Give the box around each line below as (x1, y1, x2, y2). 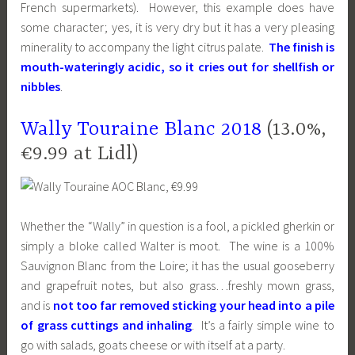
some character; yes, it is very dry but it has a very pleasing (21, 19, 334, 36)
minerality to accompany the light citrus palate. (21, 39, 269, 55)
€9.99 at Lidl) (21, 142, 139, 166)
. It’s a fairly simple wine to (192, 317, 334, 334)
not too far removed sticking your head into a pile (52, 297, 334, 314)
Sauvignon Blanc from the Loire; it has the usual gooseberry (21, 258, 334, 274)
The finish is (268, 39, 334, 55)
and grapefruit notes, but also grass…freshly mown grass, (21, 277, 334, 294)
